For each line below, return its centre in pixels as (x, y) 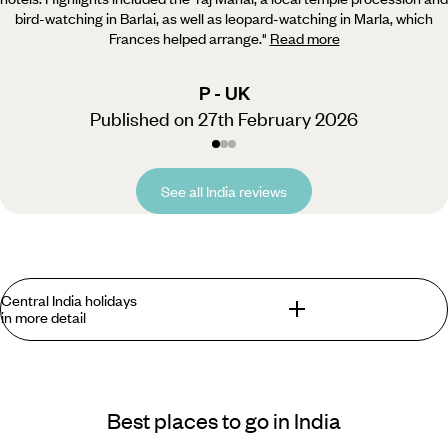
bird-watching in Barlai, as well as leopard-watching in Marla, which (224, 18)
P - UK (224, 93)
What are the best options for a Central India (214, 384)
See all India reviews (224, 191)
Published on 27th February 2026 (224, 119)
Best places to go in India (224, 420)
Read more (304, 38)
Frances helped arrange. (185, 38)
